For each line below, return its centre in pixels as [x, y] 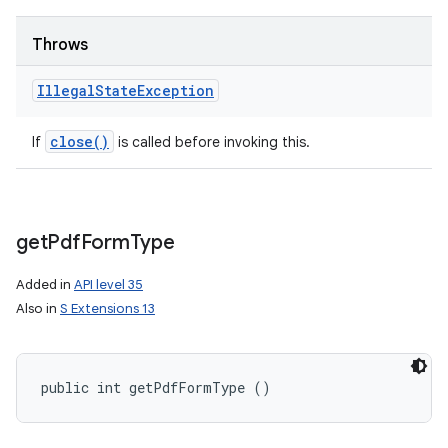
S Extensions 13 [107, 308]
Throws [60, 45]
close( [75, 141]
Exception [175, 90]
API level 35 [108, 284]
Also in [38, 308]
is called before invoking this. [212, 142]
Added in [45, 284]
